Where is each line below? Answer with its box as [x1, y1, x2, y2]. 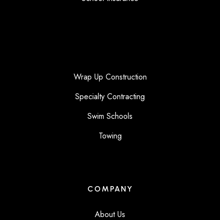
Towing [98, 130, 122, 142]
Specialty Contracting [75, 91, 145, 103]
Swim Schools [87, 110, 133, 122]
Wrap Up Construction [73, 71, 147, 83]
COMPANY [87, 184, 133, 194]
